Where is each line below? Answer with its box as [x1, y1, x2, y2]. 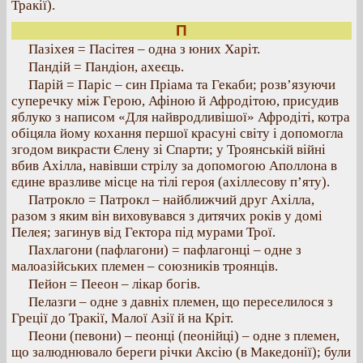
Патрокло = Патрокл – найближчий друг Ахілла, [28, 192, 314, 207]
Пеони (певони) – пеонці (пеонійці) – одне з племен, [28, 328, 340, 344]
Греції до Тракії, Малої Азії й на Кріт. [11, 310, 233, 326]
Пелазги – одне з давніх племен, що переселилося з [28, 294, 333, 310]
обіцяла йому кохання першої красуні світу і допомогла [11, 126, 344, 141]
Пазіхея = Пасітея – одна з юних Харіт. [28, 41, 260, 57]
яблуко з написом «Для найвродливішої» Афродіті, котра [11, 109, 350, 125]
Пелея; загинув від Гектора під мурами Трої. [11, 224, 275, 240]
